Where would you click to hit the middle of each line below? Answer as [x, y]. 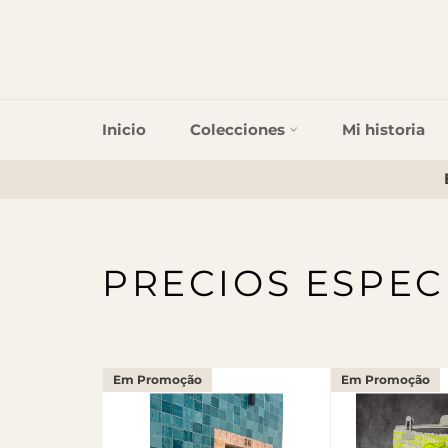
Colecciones [239, 129]
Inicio [124, 129]
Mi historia [383, 129]
